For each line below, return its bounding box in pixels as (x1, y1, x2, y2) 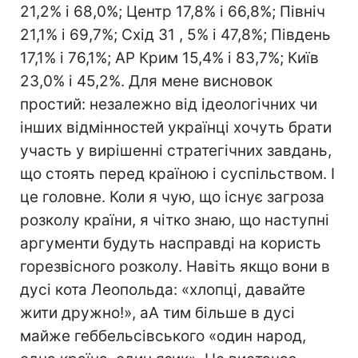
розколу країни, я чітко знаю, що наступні (20, 210, 329, 229)
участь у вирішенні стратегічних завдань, (20, 141, 332, 160)
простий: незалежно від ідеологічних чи (20, 94, 317, 113)
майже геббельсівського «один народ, (20, 326, 306, 345)
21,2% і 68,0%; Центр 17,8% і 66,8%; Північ (20, 2, 325, 21)
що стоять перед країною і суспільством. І (20, 164, 335, 183)
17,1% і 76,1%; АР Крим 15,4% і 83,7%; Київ (20, 48, 319, 67)
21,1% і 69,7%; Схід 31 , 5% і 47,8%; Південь (20, 25, 331, 44)
